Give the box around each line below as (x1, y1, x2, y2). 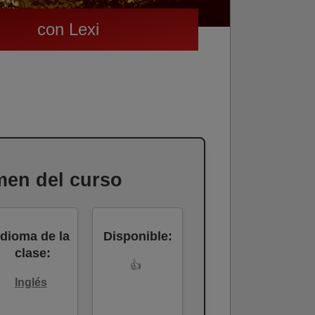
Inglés (14, 276, 47, 289)
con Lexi (37, 20, 99, 39)
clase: (15, 246, 51, 261)
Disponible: (103, 229, 172, 244)
